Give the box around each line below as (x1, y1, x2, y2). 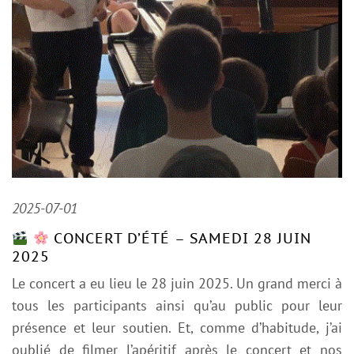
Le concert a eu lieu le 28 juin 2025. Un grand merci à (12, 273, 342, 292)
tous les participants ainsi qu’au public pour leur (12, 296, 342, 314)
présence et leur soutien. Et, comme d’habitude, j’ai (12, 318, 342, 337)
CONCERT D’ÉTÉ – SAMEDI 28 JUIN (49, 228, 311, 247)
